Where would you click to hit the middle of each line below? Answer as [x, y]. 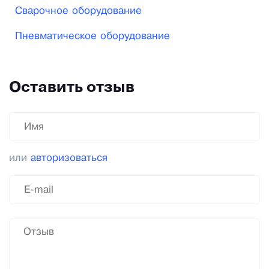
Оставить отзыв [72, 88]
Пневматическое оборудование [92, 37]
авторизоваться [69, 159]
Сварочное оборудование [78, 11]
